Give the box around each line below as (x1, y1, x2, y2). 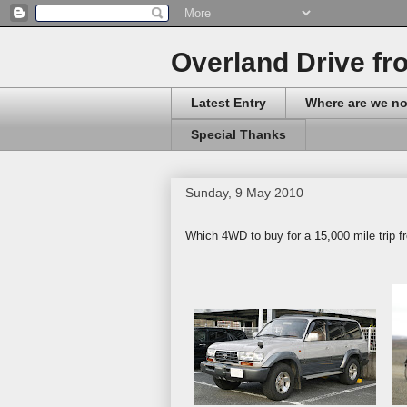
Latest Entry (191, 95, 266, 111)
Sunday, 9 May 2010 (185, 184, 303, 200)
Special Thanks (191, 127, 286, 143)
